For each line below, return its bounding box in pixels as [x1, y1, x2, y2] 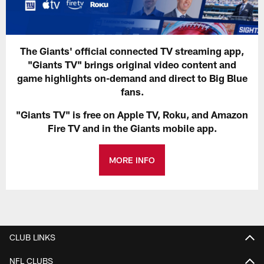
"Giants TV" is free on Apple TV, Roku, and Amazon [16, 108, 248, 121]
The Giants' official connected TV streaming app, [20, 45, 244, 57]
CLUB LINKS [9, 232, 55, 242]
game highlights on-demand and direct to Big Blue [16, 72, 247, 84]
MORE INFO [109, 155, 155, 166]
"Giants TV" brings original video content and [28, 58, 236, 71]
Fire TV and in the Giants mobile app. [47, 122, 217, 134]
